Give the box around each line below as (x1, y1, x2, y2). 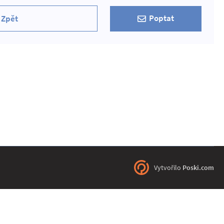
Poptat (148, 13, 174, 24)
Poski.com (182, 163, 214, 172)
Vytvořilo (154, 163, 182, 172)
